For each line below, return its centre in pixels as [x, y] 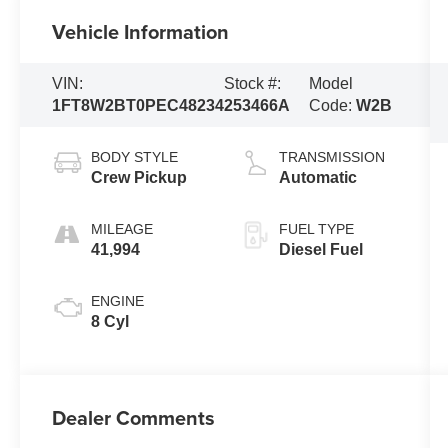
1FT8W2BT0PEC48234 [138, 106]
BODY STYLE [135, 157]
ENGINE [118, 301]
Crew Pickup [139, 178]
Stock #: [253, 84]
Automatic [317, 178]
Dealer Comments [134, 418]
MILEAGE [122, 229]
